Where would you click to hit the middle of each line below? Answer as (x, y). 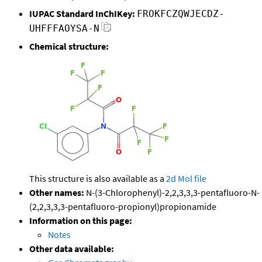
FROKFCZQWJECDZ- (181, 14)
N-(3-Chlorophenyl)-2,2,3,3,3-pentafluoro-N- (172, 193)
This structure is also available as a (98, 179)
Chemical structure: (69, 46)
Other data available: (72, 249)
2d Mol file (186, 179)
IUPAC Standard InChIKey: (82, 14)
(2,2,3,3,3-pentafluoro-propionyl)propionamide (123, 207)
